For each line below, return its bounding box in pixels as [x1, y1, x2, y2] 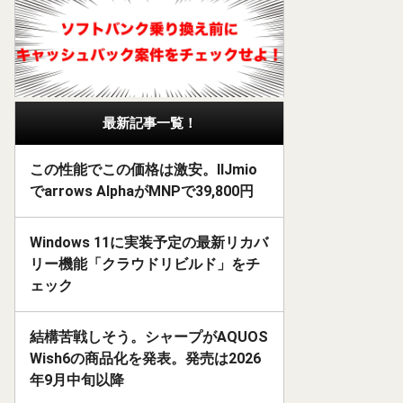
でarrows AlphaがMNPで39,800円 [30, 183, 254, 201]
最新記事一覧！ [102, 115, 197, 132]
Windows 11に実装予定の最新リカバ [30, 234, 268, 252]
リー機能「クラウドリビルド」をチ [30, 255, 260, 273]
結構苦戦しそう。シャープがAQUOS [30, 328, 268, 346]
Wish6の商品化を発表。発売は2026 [30, 350, 261, 368]
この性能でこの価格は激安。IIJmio [30, 161, 257, 179]
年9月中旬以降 [30, 372, 124, 390]
